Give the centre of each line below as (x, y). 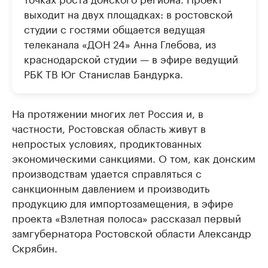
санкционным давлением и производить (111, 188)
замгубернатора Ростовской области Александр (132, 232)
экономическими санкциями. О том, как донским (134, 158)
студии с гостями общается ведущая (115, 28)
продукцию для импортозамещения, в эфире (123, 202)
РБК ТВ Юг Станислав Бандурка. (103, 73)
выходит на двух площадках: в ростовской (128, 13)
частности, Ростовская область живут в (109, 128)
